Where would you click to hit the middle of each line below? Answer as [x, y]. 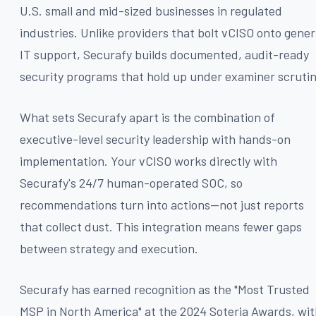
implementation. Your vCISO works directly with [148, 160]
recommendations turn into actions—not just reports [162, 204]
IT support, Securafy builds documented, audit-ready [164, 54]
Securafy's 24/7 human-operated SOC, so [131, 182]
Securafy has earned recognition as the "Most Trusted [165, 289]
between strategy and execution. [109, 248]
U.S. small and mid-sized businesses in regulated [151, 10]
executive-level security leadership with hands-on [155, 139]
